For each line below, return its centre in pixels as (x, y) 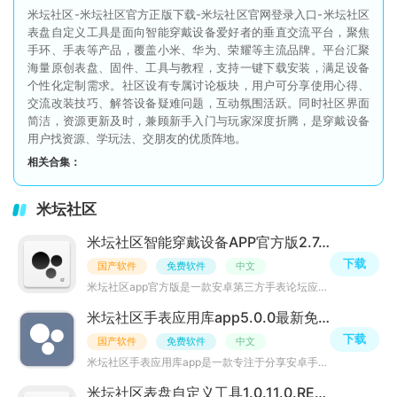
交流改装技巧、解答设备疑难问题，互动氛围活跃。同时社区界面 (198, 103)
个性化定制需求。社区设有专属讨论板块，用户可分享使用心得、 (198, 85)
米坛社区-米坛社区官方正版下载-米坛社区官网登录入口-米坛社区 (198, 14)
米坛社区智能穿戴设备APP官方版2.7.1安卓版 (324, 242)
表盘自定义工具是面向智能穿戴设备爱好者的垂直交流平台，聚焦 (198, 32)
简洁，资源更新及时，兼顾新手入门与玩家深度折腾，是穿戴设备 (198, 121)
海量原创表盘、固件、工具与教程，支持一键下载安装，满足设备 (198, 67)
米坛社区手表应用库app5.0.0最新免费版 (324, 317)
